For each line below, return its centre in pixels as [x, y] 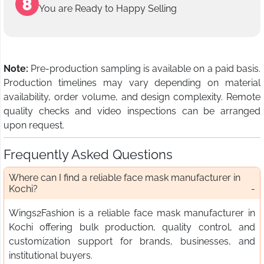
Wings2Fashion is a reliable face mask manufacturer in [132, 213]
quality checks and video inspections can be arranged [132, 111]
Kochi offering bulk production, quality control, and [132, 227]
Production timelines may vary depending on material [132, 82]
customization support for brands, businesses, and [132, 241]
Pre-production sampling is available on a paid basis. [144, 68]
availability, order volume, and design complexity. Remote [132, 97]
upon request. [34, 125]
